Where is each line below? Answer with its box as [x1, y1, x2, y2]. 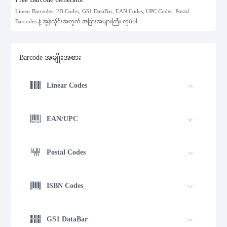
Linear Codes [47, 81, 88, 89]
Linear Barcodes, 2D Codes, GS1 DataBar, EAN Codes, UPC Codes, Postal [15, 9, 190, 15]
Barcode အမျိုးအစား [19, 54, 82, 62]
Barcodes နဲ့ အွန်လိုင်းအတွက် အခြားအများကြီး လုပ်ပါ [15, 19, 138, 25]
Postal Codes [47, 148, 86, 156]
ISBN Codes [47, 181, 84, 190]
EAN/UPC [47, 115, 79, 123]
